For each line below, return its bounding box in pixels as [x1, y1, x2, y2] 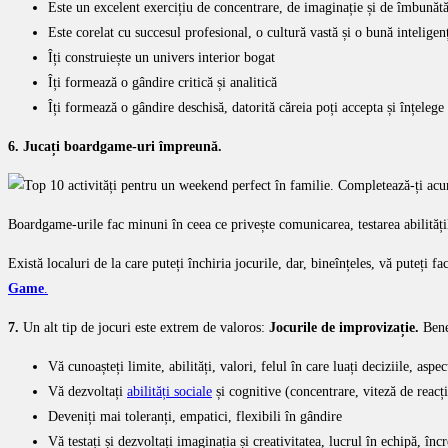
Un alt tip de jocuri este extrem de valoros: [19, 319, 269, 335]
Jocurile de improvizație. [269, 319, 423, 335]
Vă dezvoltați [48, 383, 127, 399]
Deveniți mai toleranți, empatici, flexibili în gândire [48, 408, 342, 424]
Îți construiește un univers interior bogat [48, 49, 275, 65]
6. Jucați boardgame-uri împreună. [8, 138, 222, 154]
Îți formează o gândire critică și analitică [48, 74, 277, 90]
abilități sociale [127, 383, 212, 399]
